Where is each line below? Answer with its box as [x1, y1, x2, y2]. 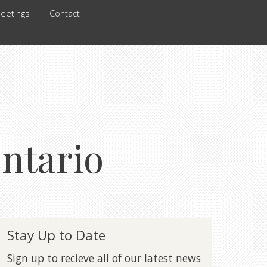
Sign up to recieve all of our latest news [7, 251, 201, 266]
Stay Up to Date [7, 226, 105, 245]
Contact [49, 7, 80, 19]
